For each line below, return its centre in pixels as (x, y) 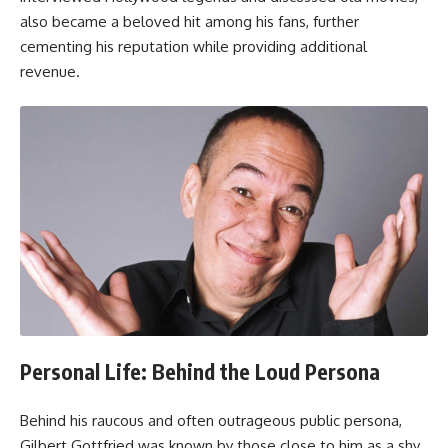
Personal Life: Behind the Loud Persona (200, 372)
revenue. (50, 71)
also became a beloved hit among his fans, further (189, 21)
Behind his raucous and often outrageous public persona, (211, 420)
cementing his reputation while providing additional (193, 46)
